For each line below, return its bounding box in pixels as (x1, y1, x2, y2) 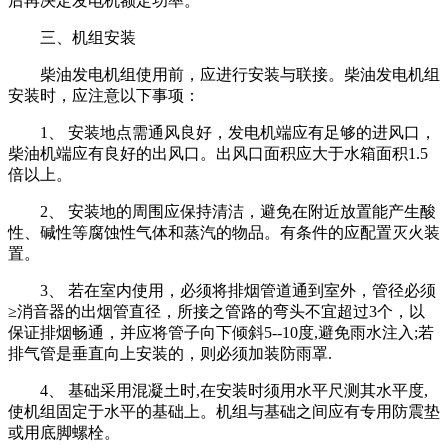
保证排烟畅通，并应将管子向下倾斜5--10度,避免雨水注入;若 (8, 324, 434, 342)
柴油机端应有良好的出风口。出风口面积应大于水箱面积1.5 (8, 145, 428, 163)
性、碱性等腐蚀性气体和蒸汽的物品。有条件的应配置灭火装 (8, 224, 440, 242)
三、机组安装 (40, 29, 136, 47)
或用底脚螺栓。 (8, 424, 120, 442)
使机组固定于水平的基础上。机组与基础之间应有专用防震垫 (8, 403, 440, 421)
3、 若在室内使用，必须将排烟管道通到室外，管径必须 (40, 282, 436, 300)
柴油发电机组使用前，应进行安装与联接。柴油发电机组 (40, 66, 440, 84)
